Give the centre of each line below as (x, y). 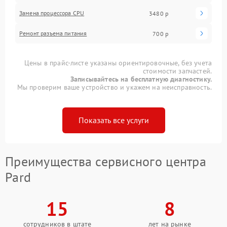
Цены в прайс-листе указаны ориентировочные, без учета (118, 63)
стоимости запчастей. (177, 71)
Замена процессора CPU (52, 13)
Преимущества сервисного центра (106, 162)
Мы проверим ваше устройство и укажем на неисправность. (114, 87)
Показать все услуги (113, 120)
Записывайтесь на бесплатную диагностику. (141, 79)
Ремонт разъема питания (53, 33)
